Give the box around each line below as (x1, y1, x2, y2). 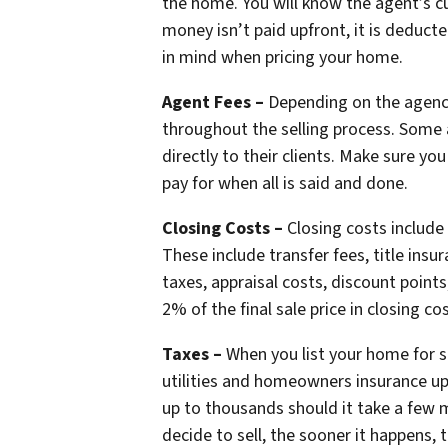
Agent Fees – (162, 89, 264, 115)
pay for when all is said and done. (162, 170, 408, 196)
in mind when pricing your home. (162, 44, 403, 70)
